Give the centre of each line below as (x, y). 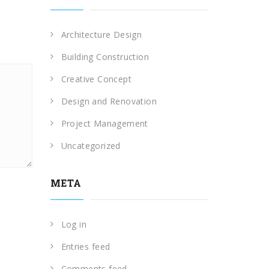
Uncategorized (91, 146)
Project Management (104, 123)
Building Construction (105, 57)
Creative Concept (96, 79)
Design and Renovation (109, 101)
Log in (74, 224)
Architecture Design (101, 35)
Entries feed (86, 246)
